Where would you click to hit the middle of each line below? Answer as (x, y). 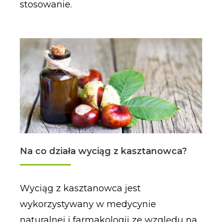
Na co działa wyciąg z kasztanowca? (103, 151)
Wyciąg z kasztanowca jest (80, 188)
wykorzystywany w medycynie (88, 204)
